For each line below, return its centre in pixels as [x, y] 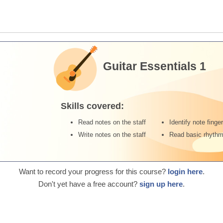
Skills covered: [93, 106]
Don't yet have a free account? [89, 184]
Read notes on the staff [112, 122]
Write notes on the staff [112, 135]
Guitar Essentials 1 [155, 66]
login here [185, 171]
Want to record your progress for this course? [93, 171]
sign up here [161, 184]
